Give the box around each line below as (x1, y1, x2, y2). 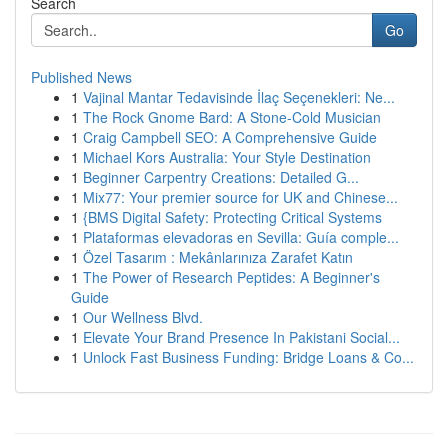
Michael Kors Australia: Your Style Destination (83, 147, 371, 167)
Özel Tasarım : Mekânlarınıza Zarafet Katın (83, 247, 353, 267)
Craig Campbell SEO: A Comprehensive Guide (83, 127, 377, 147)
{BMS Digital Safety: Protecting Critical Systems (83, 207, 382, 227)
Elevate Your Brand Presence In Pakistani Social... (83, 327, 400, 347)
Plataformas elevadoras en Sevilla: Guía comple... (83, 227, 399, 247)
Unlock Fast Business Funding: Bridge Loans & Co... (83, 347, 414, 367)
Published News (31, 67, 132, 87)
